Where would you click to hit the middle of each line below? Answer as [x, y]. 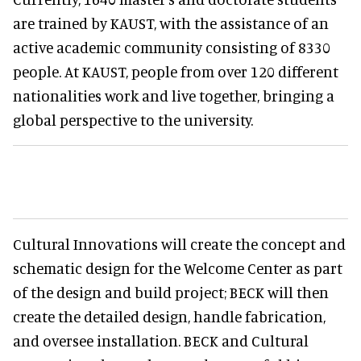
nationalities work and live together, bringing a [174, 95]
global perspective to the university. [133, 119]
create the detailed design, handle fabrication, [169, 316]
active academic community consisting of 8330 [172, 47]
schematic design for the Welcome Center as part [178, 268]
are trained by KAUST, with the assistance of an [171, 23]
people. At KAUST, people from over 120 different [176, 71]
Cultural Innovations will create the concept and [179, 243]
